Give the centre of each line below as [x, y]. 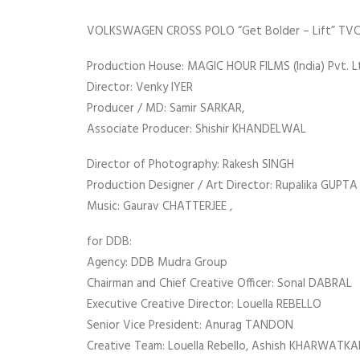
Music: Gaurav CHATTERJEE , [160, 207]
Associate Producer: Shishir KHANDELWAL [196, 129]
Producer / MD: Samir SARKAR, [166, 108]
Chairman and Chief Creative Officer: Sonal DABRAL [219, 284]
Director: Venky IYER [140, 88]
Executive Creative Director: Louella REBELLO [204, 305]
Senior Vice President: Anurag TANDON [190, 325]
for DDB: [109, 242]
